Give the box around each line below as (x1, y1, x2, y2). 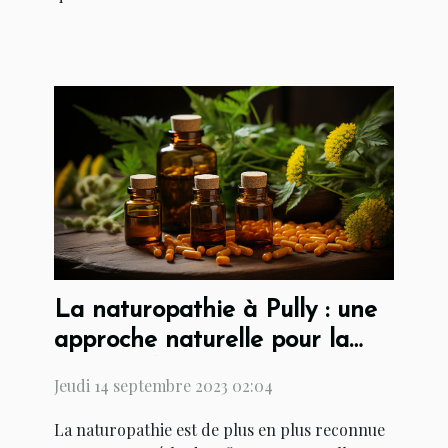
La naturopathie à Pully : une (54, 297, 377, 323)
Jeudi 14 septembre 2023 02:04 (54, 374, 273, 396)
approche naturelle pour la (54, 327, 349, 353)
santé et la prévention (54, 357, 299, 383)
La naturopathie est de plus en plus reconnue (54, 418, 385, 440)
